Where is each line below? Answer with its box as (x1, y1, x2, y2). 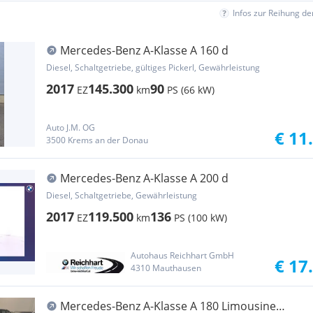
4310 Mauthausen (130, 262, 201, 274)
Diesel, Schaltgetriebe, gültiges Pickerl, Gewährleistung (46, 61, 260, 73)
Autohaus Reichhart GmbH (130, 249, 234, 261)
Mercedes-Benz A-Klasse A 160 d (60, 43, 228, 58)
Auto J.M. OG (46, 122, 95, 133)
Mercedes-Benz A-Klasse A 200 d (60, 170, 228, 186)
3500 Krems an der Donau (46, 134, 148, 146)
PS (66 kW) (167, 83, 214, 96)
